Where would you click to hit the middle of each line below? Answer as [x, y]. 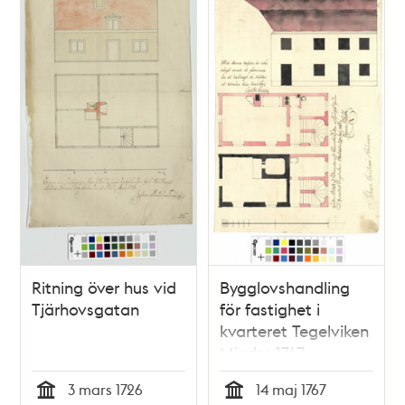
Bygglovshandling [285, 287]
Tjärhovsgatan [86, 308]
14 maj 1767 [291, 389]
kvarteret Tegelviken [294, 330]
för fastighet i [270, 308]
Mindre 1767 [262, 352]
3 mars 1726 [106, 389]
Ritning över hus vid [104, 287]
